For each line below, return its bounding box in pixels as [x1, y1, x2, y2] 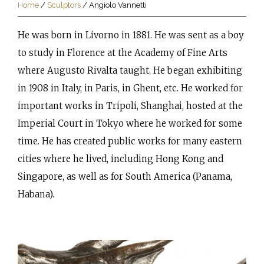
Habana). [18, 189, 54, 200]
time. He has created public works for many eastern [18, 136, 242, 147]
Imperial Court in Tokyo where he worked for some [18, 118, 242, 130]
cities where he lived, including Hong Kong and [18, 153, 223, 165]
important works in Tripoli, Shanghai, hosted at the [18, 100, 243, 112]
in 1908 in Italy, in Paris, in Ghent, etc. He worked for [18, 82, 243, 94]
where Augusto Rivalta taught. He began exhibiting [18, 65, 242, 77]
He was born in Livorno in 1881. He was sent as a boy [18, 29, 244, 41]
